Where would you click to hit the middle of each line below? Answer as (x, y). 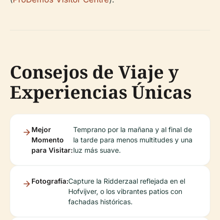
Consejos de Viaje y (94, 72)
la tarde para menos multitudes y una (133, 140)
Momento (48, 140)
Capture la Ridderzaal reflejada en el (127, 181)
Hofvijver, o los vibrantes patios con (125, 192)
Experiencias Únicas (101, 92)
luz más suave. (97, 150)
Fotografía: (50, 181)
